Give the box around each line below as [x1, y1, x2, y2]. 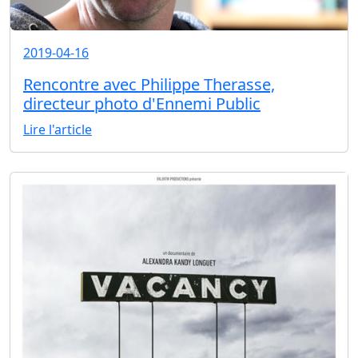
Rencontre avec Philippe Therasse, [23, 74, 275, 96]
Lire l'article [23, 121, 92, 139]
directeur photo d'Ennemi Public [23, 93, 261, 115]
